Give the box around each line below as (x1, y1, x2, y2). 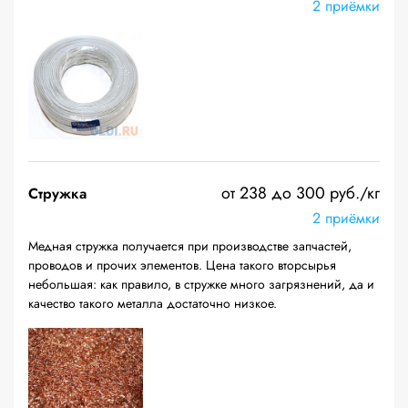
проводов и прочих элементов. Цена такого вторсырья (28, 256, 336, 274)
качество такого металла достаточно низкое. (28, 294, 277, 312)
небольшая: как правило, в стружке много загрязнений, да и (28, 275, 374, 293)
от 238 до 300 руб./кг (221, 181, 380, 205)
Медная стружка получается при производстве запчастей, (28, 237, 352, 255)
